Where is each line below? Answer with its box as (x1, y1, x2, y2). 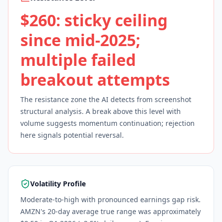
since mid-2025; (20, 29, 140, 51)
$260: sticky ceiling (20, 9, 167, 31)
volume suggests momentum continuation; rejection (20, 118, 195, 128)
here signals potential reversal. (20, 130, 124, 140)
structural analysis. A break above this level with (20, 107, 181, 116)
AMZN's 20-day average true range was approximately (20, 207, 201, 216)
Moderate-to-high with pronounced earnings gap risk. (20, 195, 201, 204)
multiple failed (20, 49, 136, 70)
